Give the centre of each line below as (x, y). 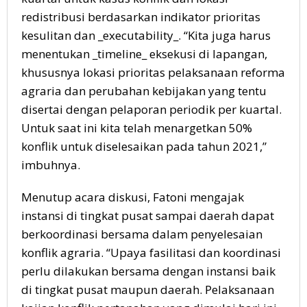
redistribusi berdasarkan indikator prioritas (141, 17)
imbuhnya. (51, 165)
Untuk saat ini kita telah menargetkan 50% (137, 128)
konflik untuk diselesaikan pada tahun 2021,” (144, 147)
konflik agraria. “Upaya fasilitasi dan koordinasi (151, 253)
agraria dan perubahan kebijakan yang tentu (144, 91)
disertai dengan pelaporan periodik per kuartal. (151, 110)
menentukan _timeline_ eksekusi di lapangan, (144, 54)
